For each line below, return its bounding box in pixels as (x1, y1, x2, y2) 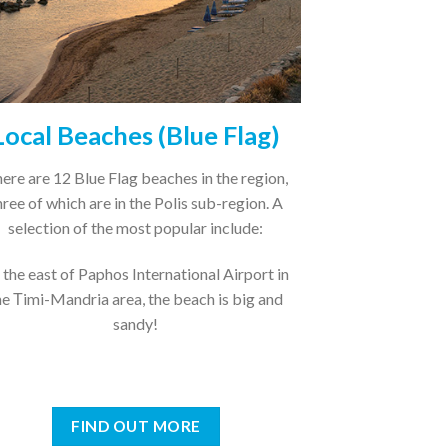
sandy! (113, 313, 159, 333)
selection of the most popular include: (8, 218, 264, 238)
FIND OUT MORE (71, 416, 201, 435)
